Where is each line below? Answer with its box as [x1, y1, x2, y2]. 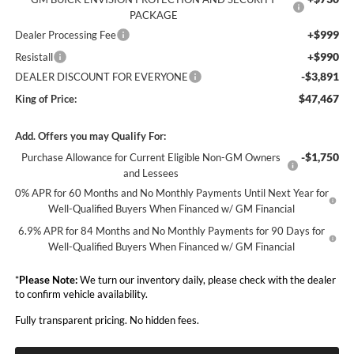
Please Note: [18, 273, 77, 287]
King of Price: [14, 92, 77, 106]
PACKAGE [129, 9, 178, 22]
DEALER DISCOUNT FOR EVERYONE [14, 70, 188, 84]
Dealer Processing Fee [14, 28, 116, 42]
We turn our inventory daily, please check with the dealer [77, 273, 336, 287]
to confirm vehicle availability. [14, 288, 148, 301]
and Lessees [122, 167, 179, 180]
